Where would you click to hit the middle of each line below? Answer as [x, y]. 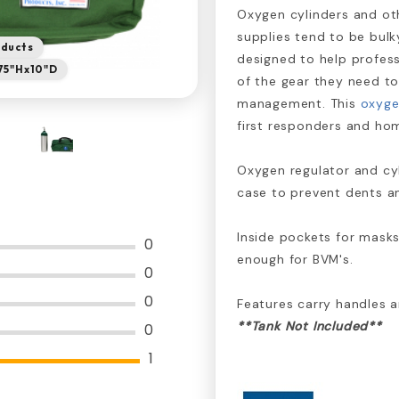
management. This [299, 103]
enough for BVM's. [295, 259]
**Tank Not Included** [309, 326]
